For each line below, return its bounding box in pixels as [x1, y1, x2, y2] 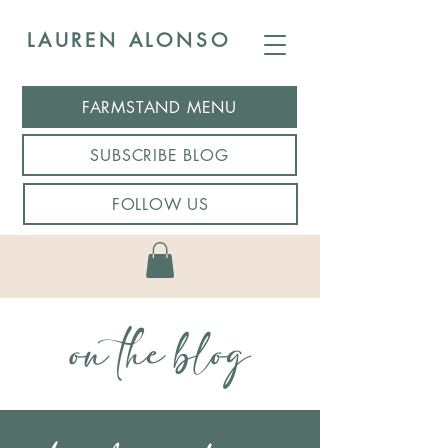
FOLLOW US [111, 193, 210, 215]
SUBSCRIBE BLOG [90, 144, 229, 166]
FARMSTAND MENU [81, 96, 238, 118]
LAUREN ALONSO [27, 28, 231, 53]
